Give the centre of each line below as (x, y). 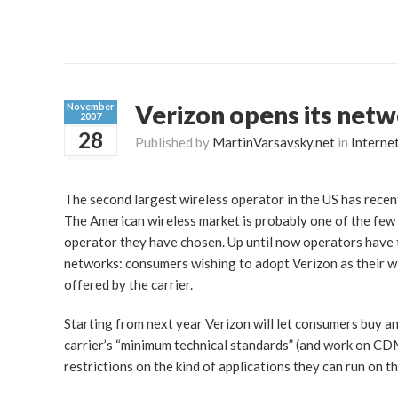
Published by (174, 142)
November (91, 106)
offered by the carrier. (128, 284)
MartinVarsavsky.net (274, 142)
